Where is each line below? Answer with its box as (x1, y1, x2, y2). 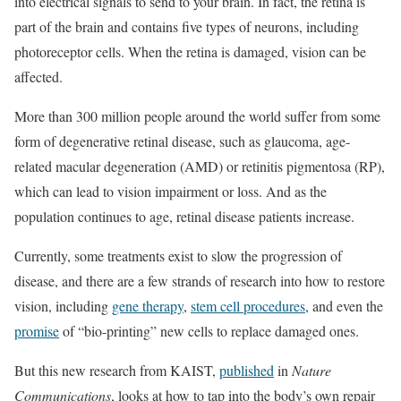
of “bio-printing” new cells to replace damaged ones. (59, 321, 359, 341)
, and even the (305, 296, 383, 316)
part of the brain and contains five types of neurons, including (14, 17, 359, 37)
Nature (292, 361, 331, 380)
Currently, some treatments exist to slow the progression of (14, 246, 342, 266)
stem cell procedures (191, 296, 305, 316)
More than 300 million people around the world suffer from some (14, 107, 380, 126)
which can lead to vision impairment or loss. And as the (14, 182, 327, 201)
